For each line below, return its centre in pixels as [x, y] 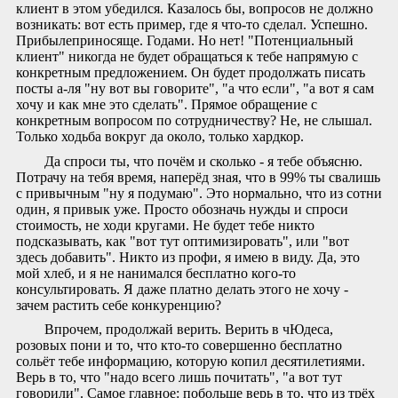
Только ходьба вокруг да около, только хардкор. [160, 136]
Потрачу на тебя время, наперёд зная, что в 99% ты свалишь [198, 177]
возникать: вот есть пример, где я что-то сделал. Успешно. [192, 24]
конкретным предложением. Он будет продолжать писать [191, 72]
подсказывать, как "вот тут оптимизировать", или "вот [183, 241]
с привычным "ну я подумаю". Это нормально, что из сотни [199, 193]
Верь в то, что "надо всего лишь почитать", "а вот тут [179, 378]
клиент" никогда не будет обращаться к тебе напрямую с [187, 56]
